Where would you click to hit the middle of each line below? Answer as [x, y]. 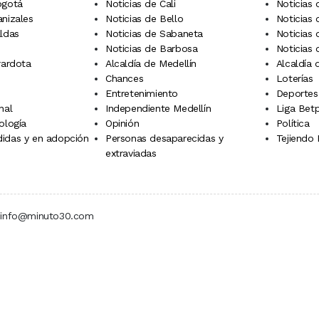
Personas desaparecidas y [164, 138]
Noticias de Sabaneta [154, 34]
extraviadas [131, 153]
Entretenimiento [141, 94]
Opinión [122, 124]
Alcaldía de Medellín [151, 64]
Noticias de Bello [144, 19]
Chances [124, 79]
